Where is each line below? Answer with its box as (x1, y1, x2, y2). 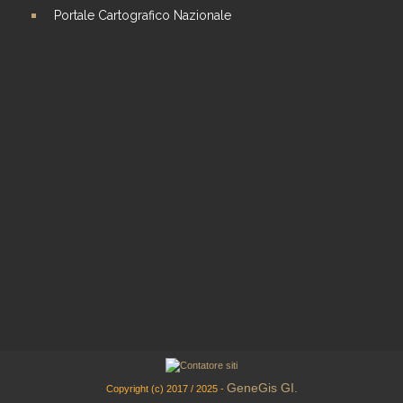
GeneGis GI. (226, 380, 298, 395)
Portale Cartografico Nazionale (54, 7, 232, 22)
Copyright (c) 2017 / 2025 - (105, 382, 227, 394)
